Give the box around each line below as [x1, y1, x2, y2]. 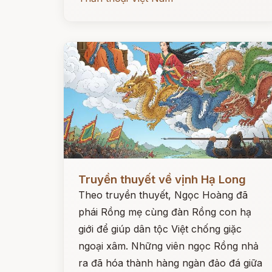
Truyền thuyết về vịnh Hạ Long [78, 172, 246, 186]
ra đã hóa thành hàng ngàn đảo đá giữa [78, 257, 262, 269]
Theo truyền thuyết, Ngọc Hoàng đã [78, 189, 248, 201]
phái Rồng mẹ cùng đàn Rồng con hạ [78, 206, 251, 218]
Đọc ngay [64, 164, 108, 176]
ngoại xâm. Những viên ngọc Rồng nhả [78, 240, 259, 252]
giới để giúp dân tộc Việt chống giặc [78, 223, 242, 235]
